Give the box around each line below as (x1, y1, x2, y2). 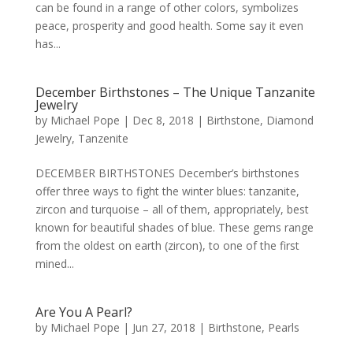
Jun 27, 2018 (132, 319, 195, 335)
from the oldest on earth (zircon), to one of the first (35, 237, 299, 253)
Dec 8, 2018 (132, 112, 194, 128)
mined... (35, 255, 74, 271)
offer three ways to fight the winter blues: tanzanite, (35, 183, 299, 199)
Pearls (267, 319, 299, 335)
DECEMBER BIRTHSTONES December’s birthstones (35, 165, 299, 180)
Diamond (266, 112, 314, 128)
